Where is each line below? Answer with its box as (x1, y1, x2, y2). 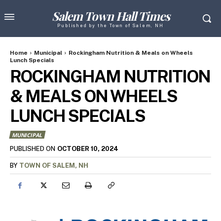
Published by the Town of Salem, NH (57, 23, 164, 28)
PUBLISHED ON (10, 145, 55, 153)
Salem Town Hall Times (51, 8, 170, 24)
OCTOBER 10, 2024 (57, 145, 118, 153)
